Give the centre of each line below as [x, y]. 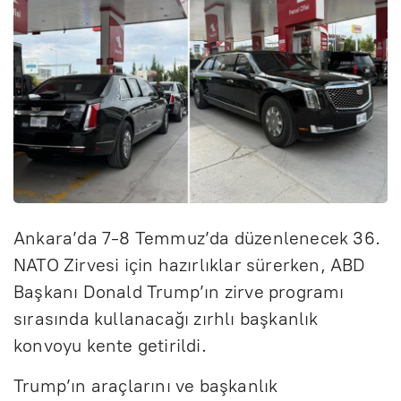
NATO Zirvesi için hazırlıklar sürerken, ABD [190, 264]
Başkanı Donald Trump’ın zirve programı [179, 291]
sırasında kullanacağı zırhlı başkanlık [166, 318]
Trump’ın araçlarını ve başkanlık [146, 385]
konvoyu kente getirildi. [110, 345]
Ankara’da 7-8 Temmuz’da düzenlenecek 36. [197, 238]
